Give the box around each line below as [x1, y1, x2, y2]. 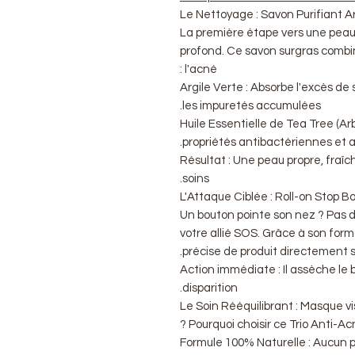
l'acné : [185, 63, 217, 75]
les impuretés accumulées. [182, 99, 321, 112]
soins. [182, 172, 209, 185]
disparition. [182, 281, 238, 294]
